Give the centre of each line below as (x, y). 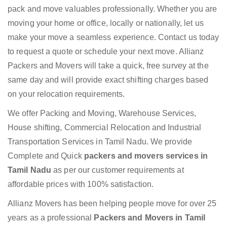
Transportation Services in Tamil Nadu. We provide (100, 142)
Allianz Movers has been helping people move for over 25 (112, 204)
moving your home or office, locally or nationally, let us (106, 23)
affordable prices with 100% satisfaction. (81, 184)
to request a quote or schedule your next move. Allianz (106, 52)
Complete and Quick (46, 156)
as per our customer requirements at (119, 170)
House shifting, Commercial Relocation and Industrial (105, 128)
